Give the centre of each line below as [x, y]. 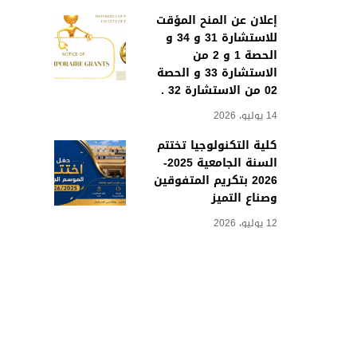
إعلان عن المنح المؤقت [217, 20]
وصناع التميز [245, 198]
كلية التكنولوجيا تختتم [218, 145]
